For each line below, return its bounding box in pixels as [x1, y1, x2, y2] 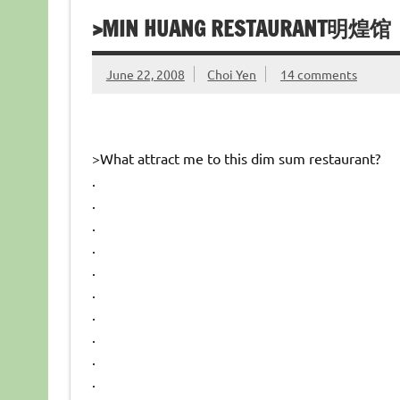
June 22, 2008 [105, 65, 185, 82]
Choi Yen [207, 65, 257, 82]
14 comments [279, 65, 357, 82]
